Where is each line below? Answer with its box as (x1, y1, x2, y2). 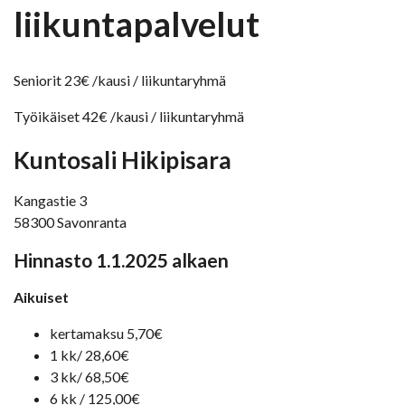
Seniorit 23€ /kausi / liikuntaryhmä (14, 71, 226, 89)
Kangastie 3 (14, 192, 87, 210)
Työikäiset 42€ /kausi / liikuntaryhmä (14, 108, 244, 126)
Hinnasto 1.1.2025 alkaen (14, 249, 229, 272)
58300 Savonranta (14, 213, 127, 231)
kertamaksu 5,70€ (50, 325, 163, 343)
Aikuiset (14, 288, 69, 306)
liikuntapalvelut (14, 3, 259, 45)
